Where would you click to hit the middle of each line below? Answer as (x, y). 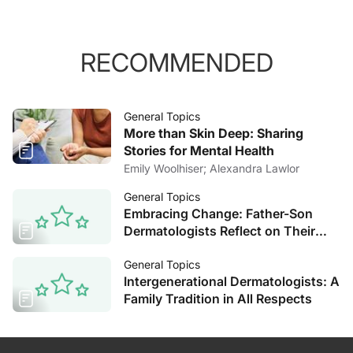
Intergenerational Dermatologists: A (232, 281)
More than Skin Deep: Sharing (214, 133)
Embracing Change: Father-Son (218, 214)
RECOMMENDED (176, 63)
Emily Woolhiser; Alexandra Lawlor (255, 168)
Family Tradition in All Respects (218, 299)
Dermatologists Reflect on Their (219, 231)
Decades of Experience (193, 248)
